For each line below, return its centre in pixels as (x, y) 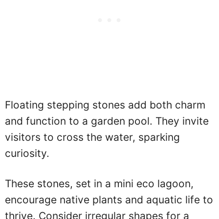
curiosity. (27, 153)
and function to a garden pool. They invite (107, 121)
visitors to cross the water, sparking (92, 137)
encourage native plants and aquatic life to (109, 200)
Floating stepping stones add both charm (105, 105)
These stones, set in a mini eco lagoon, (99, 184)
